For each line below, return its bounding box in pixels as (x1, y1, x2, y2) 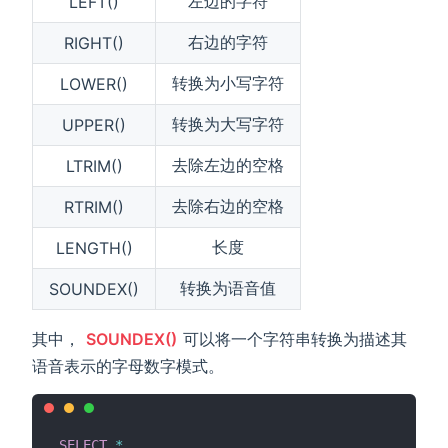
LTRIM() (65, 156, 123, 177)
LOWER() (60, 74, 128, 95)
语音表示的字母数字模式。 (32, 356, 224, 377)
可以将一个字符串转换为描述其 (178, 329, 407, 350)
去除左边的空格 (172, 155, 284, 176)
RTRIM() (64, 197, 124, 218)
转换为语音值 (180, 278, 276, 299)
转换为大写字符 (172, 114, 284, 135)
